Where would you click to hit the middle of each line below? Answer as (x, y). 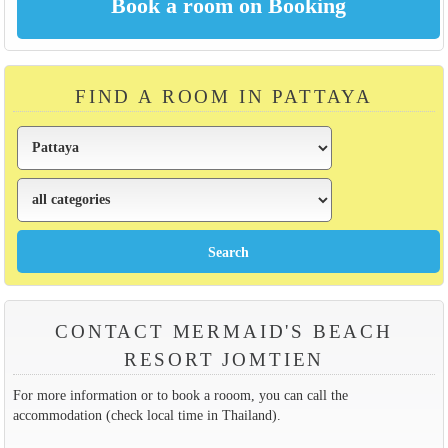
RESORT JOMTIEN (224, 359)
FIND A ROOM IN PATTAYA (224, 96)
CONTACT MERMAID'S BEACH (224, 331)
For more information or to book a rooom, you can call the (180, 394)
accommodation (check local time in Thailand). (146, 414)
